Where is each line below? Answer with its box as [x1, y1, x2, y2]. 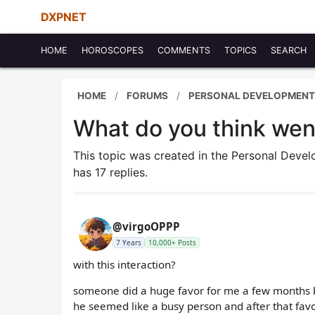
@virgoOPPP [112, 219, 180, 233]
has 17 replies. [73, 165, 148, 179]
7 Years [116, 238, 141, 247]
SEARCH [271, 45, 307, 56]
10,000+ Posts [148, 238, 196, 247]
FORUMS [127, 89, 168, 101]
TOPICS [224, 45, 257, 56]
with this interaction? [73, 257, 176, 271]
